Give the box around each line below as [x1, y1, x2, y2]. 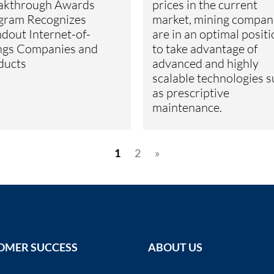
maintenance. [152, 99, 222, 115]
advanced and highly [152, 55, 259, 71]
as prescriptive [152, 84, 229, 100]
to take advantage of [152, 40, 257, 56]
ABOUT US [147, 240, 202, 254]
